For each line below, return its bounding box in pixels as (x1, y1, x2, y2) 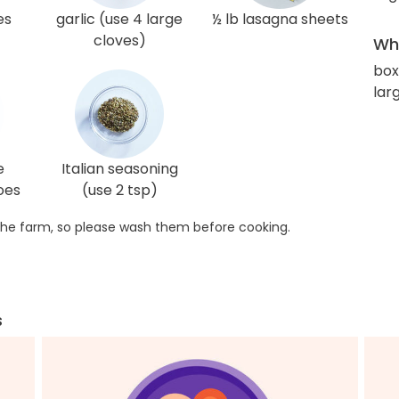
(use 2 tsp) (81, 180, 158, 200)
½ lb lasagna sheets (211, 9, 348, 29)
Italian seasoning (61, 159, 178, 179)
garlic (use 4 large (56, 9, 183, 29)
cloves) (93, 30, 146, 51)
